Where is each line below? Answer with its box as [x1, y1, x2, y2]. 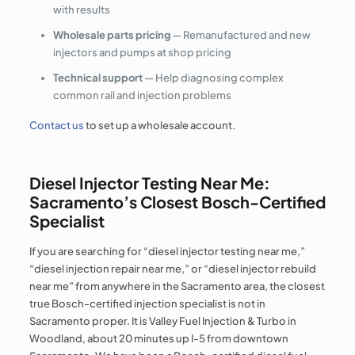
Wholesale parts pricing [52, 28, 170, 41]
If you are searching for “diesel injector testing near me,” [29, 244, 305, 258]
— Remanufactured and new [170, 28, 311, 41]
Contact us [29, 118, 84, 132]
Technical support [52, 71, 143, 84]
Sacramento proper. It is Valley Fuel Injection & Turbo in [29, 314, 296, 327]
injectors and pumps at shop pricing [52, 45, 231, 59]
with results [52, 2, 110, 16]
